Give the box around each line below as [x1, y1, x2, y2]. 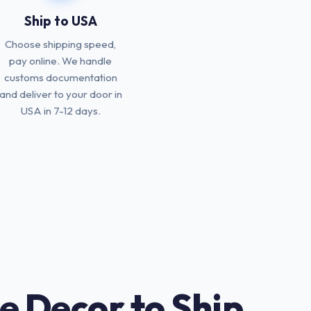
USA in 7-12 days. [20, 104, 101, 117]
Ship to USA [24, 12, 97, 29]
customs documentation [3, 71, 117, 84]
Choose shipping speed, [5, 37, 117, 51]
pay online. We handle [9, 54, 112, 67]
